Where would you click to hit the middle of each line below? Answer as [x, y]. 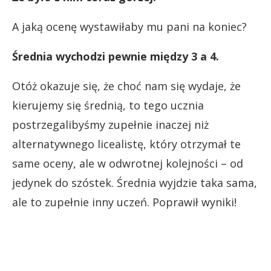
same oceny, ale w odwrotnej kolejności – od [128, 164]
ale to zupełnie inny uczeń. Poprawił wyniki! [124, 202]
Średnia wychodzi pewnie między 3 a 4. [116, 57]
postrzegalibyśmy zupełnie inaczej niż [110, 125]
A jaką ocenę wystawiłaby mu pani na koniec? [129, 27]
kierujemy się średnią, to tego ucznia [108, 106]
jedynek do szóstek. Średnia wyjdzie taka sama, [135, 183]
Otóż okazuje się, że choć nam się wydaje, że [126, 86]
